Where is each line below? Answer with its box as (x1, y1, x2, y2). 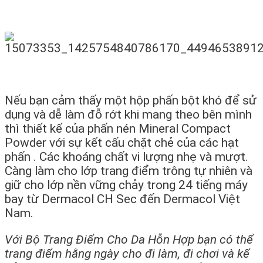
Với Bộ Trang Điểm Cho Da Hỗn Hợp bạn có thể (5, 232, 253, 247)
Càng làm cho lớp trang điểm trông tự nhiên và (5, 164, 252, 178)
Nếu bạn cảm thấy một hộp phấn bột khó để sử (5, 93, 257, 108)
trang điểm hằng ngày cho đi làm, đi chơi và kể (5, 247, 249, 261)
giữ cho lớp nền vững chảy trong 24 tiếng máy (5, 178, 248, 193)
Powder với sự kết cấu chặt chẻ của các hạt (5, 136, 239, 150)
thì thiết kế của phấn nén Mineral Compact (5, 122, 231, 136)
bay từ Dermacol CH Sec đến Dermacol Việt (5, 192, 240, 207)
